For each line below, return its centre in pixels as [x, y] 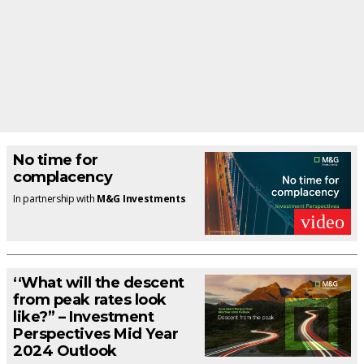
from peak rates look [90, 299]
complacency [63, 178]
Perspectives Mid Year [96, 334]
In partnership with [55, 199]
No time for [56, 160]
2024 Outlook [65, 351]
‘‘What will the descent [99, 282]
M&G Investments [141, 199]
